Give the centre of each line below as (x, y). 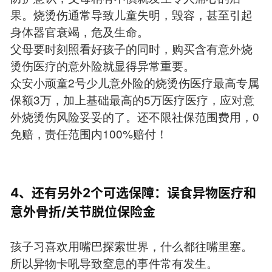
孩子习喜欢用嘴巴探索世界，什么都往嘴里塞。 (131, 245)
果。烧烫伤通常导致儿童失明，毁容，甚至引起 (131, 14)
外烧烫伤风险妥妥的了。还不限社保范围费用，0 (134, 116)
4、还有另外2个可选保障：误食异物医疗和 (133, 193)
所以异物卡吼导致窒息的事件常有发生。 (114, 262)
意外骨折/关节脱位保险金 (83, 212)
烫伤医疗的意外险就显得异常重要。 (102, 65)
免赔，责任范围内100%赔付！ (89, 133)
